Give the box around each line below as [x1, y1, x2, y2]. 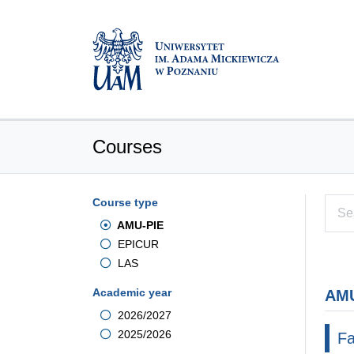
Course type [92, 196, 158, 209]
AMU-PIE [115, 219, 164, 232]
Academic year [92, 286, 171, 299]
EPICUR [115, 238, 159, 250]
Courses [92, 136, 162, 157]
